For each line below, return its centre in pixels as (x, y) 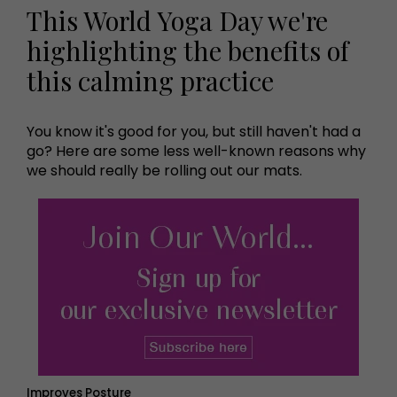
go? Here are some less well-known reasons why (196, 151)
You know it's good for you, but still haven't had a (194, 131)
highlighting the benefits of (187, 50)
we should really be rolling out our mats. (164, 170)
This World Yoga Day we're (177, 19)
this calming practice (150, 80)
